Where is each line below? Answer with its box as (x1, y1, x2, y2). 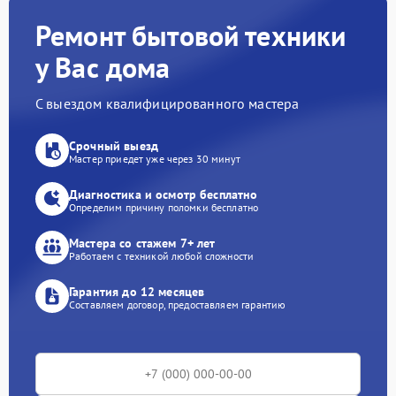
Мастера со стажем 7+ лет (69, 234, 216, 251)
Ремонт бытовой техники (35, 17, 346, 54)
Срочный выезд (69, 137, 158, 154)
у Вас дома (35, 49, 171, 86)
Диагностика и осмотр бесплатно (69, 186, 258, 202)
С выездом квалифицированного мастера (35, 95, 300, 112)
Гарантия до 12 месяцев (69, 283, 205, 300)
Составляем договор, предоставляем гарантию (69, 297, 286, 311)
